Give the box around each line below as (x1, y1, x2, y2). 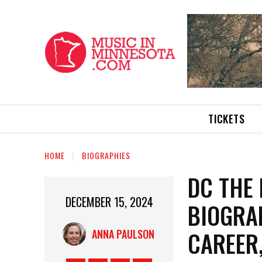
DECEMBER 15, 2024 (65, 192, 153, 211)
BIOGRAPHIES (82, 149, 130, 161)
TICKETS (208, 111, 245, 126)
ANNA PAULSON (91, 226, 154, 242)
